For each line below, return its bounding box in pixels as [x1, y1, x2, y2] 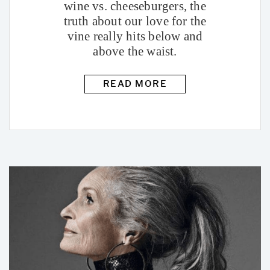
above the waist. [93, 44, 177, 59]
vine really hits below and [67, 29, 203, 44]
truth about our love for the [63, 14, 207, 29]
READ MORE [102, 78, 168, 90]
